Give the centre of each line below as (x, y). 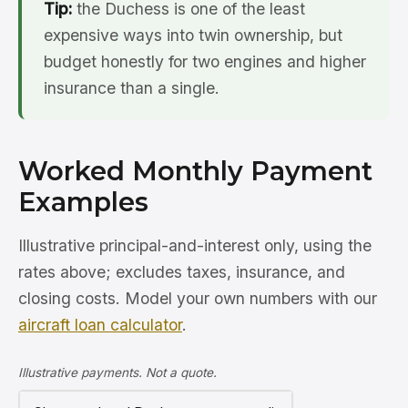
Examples (83, 202)
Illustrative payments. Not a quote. (117, 373)
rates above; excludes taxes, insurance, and (182, 272)
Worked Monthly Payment (195, 171)
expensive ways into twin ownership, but (193, 36)
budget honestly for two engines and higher (205, 62)
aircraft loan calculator (100, 325)
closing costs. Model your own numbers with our (198, 299)
